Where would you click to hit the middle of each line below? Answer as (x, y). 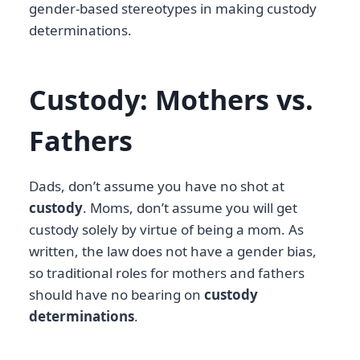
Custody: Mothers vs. (171, 100)
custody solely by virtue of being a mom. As (166, 230)
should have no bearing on (117, 295)
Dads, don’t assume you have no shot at (157, 186)
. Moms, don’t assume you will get (190, 208)
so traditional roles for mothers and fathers (167, 273)
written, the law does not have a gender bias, (173, 252)
